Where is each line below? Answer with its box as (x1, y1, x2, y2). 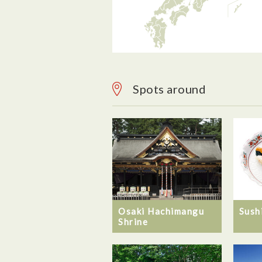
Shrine (118, 216, 148, 227)
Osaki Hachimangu (118, 205, 204, 216)
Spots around (133, 82, 206, 96)
